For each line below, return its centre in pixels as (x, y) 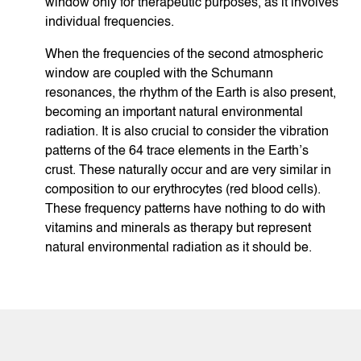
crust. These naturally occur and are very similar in (188, 171)
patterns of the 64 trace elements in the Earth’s (177, 152)
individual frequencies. (110, 23)
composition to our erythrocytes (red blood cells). (183, 191)
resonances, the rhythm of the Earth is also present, (191, 94)
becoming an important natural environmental (174, 113)
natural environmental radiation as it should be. (178, 249)
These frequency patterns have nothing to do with (185, 210)
